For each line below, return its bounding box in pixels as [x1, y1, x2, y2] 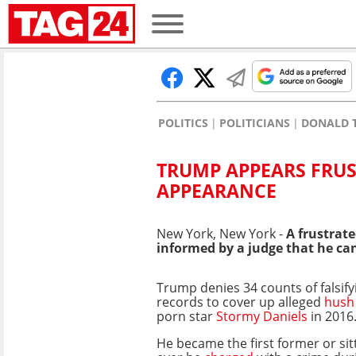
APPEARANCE [157, 178, 277, 204]
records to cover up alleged [157, 292, 324, 311]
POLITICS [158, 115, 208, 130]
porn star [157, 307, 213, 325]
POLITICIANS [219, 115, 290, 130]
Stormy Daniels [213, 307, 311, 325]
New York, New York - [157, 224, 286, 242]
